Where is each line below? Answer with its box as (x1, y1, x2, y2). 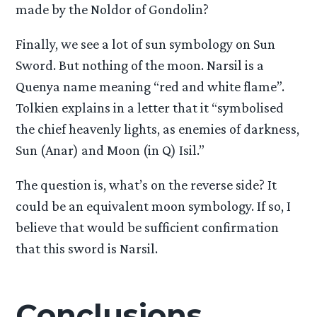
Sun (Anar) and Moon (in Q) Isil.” (16, 142, 205, 158)
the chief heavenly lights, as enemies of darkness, (16, 121, 300, 137)
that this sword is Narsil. (16, 241, 158, 257)
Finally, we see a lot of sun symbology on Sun (16, 36, 276, 52)
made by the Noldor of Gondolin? (16, 1, 209, 18)
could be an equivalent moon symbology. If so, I (16, 198, 292, 214)
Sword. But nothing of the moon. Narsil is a (16, 57, 265, 74)
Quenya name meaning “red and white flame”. (16, 79, 285, 95)
